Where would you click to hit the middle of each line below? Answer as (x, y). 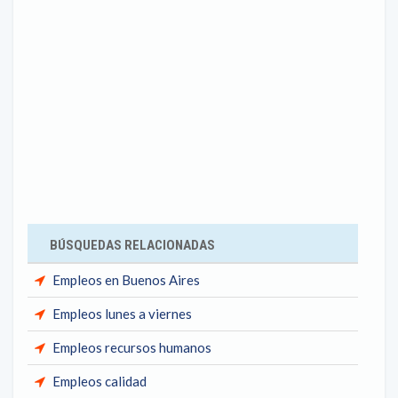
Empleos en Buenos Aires (126, 280)
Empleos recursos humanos (132, 347)
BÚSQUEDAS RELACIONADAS (132, 245)
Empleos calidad (99, 381)
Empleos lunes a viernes (122, 314)
